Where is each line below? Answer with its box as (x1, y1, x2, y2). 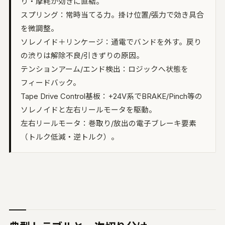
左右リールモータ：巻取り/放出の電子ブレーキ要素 (21, 119, 197, 129)
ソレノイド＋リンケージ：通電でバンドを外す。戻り (21, 38, 202, 47)
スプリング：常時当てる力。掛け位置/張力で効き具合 (21, 11, 204, 20)
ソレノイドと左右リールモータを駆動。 (21, 105, 157, 115)
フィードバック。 (21, 78, 81, 88)
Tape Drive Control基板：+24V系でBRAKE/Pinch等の (21, 92, 203, 101)
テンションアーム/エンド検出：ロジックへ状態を (21, 65, 189, 74)
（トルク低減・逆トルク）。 (21, 133, 119, 142)
